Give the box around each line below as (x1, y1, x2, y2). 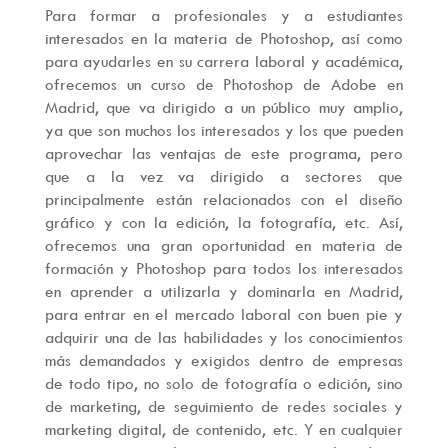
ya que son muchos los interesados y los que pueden (44, 120, 404, 141)
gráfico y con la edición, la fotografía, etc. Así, (44, 212, 404, 233)
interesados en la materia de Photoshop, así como (44, 28, 404, 49)
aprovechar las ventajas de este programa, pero (44, 143, 404, 164)
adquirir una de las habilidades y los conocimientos (44, 327, 404, 348)
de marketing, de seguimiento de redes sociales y (44, 396, 404, 417)
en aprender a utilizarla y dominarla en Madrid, (44, 281, 404, 302)
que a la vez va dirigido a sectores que (44, 166, 404, 187)
